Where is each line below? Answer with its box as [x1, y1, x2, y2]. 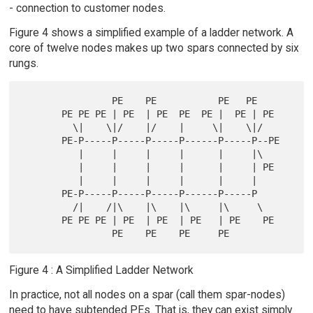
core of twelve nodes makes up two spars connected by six [8, 41, 299, 54]
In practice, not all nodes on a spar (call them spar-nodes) [8, 287, 285, 301]
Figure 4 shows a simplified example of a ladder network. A [8, 25, 293, 39]
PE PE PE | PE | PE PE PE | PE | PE [22, 108, 62, 119]
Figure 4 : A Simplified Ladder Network [8, 263, 194, 277]
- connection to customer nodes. [8, 1, 166, 15]
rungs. [8, 56, 38, 70]
